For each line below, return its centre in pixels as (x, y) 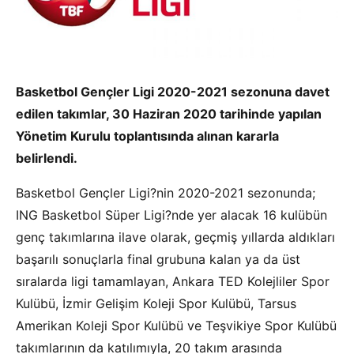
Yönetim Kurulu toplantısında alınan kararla (147, 136)
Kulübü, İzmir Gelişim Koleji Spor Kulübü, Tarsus (156, 304)
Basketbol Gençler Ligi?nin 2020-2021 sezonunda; (166, 193)
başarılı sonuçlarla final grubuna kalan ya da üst (158, 260)
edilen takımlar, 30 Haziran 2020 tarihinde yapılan (169, 114)
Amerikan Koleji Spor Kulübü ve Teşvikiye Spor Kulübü (176, 326)
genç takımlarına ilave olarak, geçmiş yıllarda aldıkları (175, 237)
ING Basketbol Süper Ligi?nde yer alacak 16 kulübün (171, 215)
